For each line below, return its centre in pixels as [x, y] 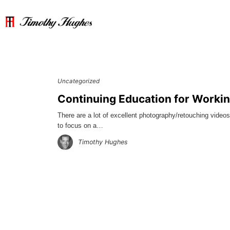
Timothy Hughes [103, 142]
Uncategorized [79, 81]
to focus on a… [80, 126]
